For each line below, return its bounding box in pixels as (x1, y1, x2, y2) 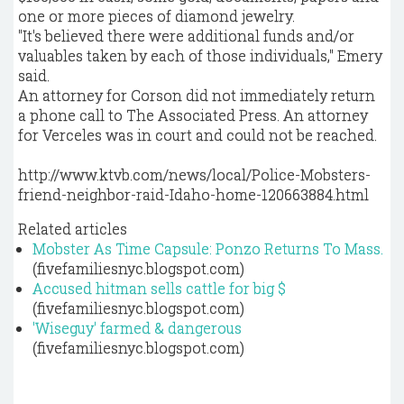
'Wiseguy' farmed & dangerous (32, 318, 242, 337)
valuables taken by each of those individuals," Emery (18, 46, 382, 65)
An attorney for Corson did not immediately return (18, 86, 375, 105)
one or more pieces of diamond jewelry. (18, 6, 295, 25)
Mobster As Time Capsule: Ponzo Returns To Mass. (32, 239, 383, 258)
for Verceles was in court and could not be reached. (18, 125, 377, 144)
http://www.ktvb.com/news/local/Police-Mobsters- (18, 165, 371, 184)
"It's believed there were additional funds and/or (18, 26, 354, 45)
